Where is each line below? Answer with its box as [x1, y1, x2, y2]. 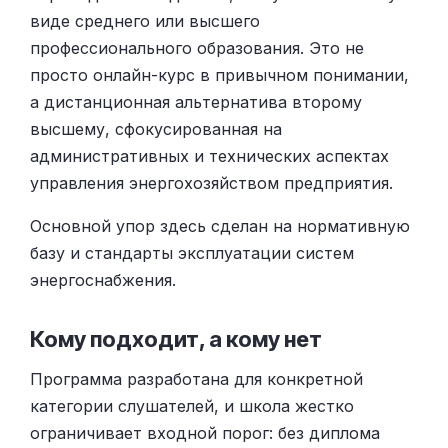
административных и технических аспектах [30, 145, 389, 166]
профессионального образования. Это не [30, 37, 364, 58]
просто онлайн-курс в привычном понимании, [30, 64, 409, 85]
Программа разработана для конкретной [30, 368, 363, 389]
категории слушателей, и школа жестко [30, 395, 354, 416]
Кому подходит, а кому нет [30, 325, 322, 352]
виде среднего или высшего [30, 10, 260, 31]
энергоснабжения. [30, 269, 176, 290]
